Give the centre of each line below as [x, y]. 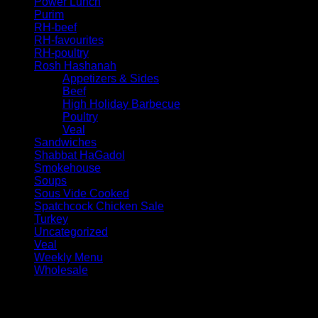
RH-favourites [69, 40]
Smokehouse [67, 168]
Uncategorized [71, 231]
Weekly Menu [68, 257]
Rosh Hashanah [75, 65]
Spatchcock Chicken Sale [99, 206]
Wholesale [61, 270]
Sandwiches [65, 142]
